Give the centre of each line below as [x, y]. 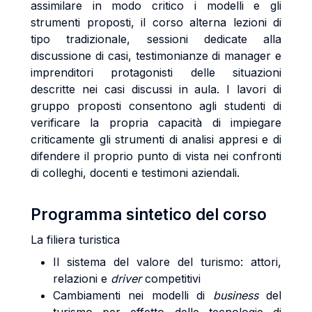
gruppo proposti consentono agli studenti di [156, 106]
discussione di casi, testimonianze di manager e [156, 56]
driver [128, 279]
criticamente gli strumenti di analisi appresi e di [156, 139]
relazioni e [82, 279]
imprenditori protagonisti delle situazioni [156, 72]
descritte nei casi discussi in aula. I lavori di [156, 89]
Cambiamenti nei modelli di [133, 295]
